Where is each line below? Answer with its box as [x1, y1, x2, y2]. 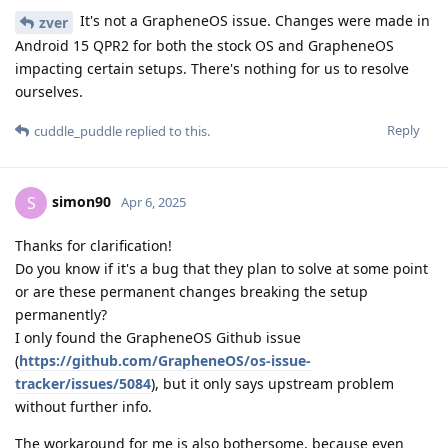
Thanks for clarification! [15, 236, 172, 256]
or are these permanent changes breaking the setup [15, 282, 368, 302]
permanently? [15, 305, 107, 325]
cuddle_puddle [34, 122, 122, 141]
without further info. [15, 397, 152, 417]
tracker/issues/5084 [15, 374, 151, 394]
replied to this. [122, 122, 210, 141]
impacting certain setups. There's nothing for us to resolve [15, 59, 409, 79]
